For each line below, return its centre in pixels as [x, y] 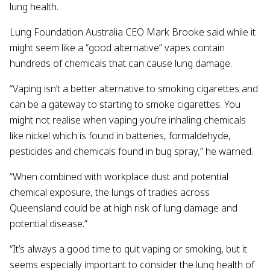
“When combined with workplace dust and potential [119, 177]
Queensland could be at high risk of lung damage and [124, 208]
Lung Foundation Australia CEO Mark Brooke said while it [133, 32]
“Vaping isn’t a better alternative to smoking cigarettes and [134, 89]
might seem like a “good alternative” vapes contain [117, 48]
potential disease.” [49, 224]
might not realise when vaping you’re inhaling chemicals [128, 120]
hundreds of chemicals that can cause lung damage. [123, 64]
